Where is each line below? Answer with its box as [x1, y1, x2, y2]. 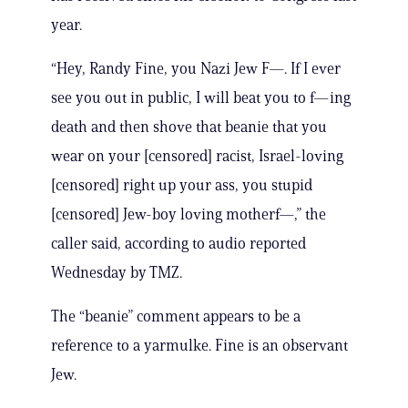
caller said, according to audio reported [51, 234, 306, 253]
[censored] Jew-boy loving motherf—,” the [51, 205, 326, 224]
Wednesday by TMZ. [51, 263, 182, 282]
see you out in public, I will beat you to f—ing [51, 88, 351, 107]
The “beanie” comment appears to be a [51, 307, 301, 326]
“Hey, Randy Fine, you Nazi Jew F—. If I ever [51, 59, 341, 78]
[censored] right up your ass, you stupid [51, 176, 312, 195]
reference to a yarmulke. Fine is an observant [51, 336, 348, 355]
